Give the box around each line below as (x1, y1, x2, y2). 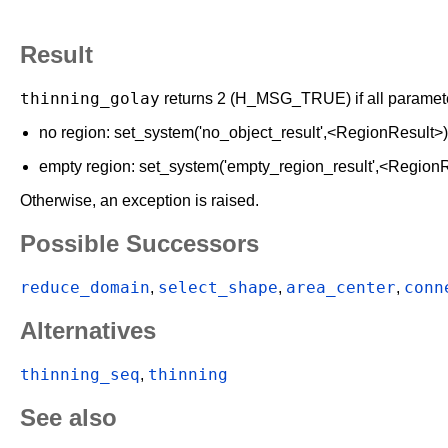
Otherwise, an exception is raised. (20, 192, 259, 210)
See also (20, 403, 117, 431)
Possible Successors (20, 230, 259, 258)
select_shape (158, 278, 278, 298)
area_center (286, 278, 396, 298)
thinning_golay (20, 89, 160, 109)
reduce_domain (20, 278, 150, 298)
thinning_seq (20, 364, 140, 384)
